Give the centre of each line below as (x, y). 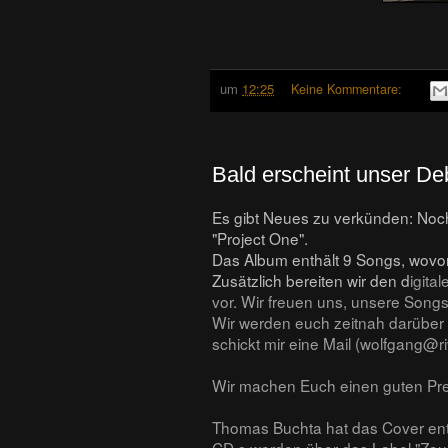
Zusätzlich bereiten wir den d (311, 279)
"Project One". (260, 237)
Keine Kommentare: (348, 88)
